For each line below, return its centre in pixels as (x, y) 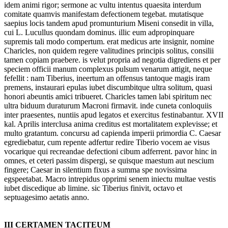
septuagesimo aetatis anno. (49, 197)
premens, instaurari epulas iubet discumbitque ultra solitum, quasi (108, 88)
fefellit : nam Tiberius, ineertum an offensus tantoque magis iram (107, 78)
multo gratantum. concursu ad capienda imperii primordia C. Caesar (112, 133)
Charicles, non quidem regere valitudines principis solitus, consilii (109, 51)
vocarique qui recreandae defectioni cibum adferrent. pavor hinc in (110, 152)
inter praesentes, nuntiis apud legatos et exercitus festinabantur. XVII (114, 115)
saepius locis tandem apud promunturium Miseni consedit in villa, (109, 23)
